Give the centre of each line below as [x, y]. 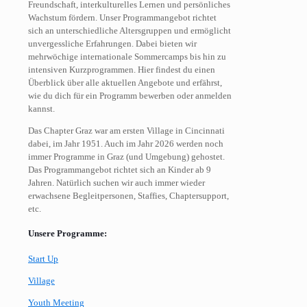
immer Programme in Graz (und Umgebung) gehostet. [126, 157]
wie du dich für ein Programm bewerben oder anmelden [130, 96]
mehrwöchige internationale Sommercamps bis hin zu [127, 57]
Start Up [43, 258]
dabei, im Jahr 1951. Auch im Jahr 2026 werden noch [126, 144]
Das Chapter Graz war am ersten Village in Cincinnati [126, 131]
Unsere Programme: [67, 234]
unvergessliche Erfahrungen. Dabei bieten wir [112, 44]
